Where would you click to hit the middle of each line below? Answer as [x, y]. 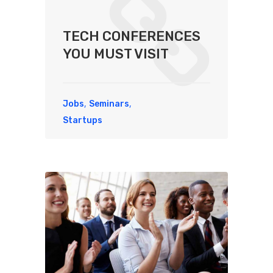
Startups [83, 120]
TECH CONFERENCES [132, 36]
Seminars [109, 104]
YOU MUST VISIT [116, 54]
